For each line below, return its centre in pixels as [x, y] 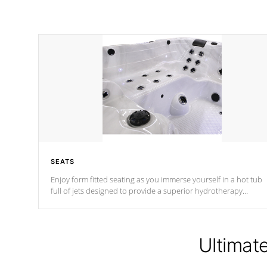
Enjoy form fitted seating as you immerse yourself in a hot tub [156, 179]
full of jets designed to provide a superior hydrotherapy [147, 191]
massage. [67, 202]
